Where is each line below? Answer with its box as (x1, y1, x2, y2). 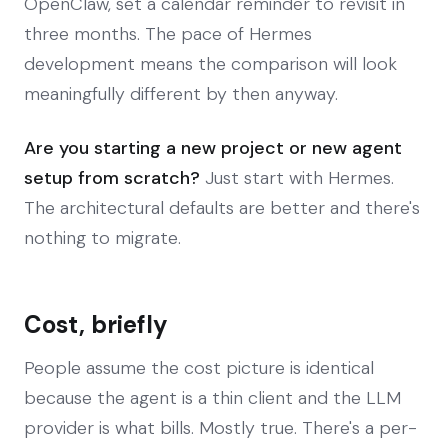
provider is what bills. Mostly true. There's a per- (24, 415, 417, 440)
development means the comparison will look (24, 51, 397, 76)
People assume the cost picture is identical (24, 355, 374, 380)
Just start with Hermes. (200, 165, 394, 190)
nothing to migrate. (24, 225, 181, 250)
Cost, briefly (24, 308, 168, 340)
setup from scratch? (24, 165, 200, 190)
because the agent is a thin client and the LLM (24, 385, 401, 410)
